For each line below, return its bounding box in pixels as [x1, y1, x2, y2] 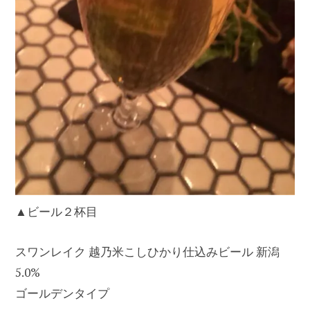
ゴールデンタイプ [15, 284, 109, 301]
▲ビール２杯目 [15, 203, 98, 219]
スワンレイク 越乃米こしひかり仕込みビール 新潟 [15, 243, 280, 259]
